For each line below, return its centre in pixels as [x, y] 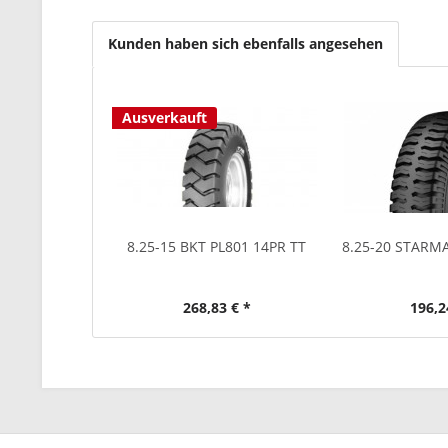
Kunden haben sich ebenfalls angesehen [245, 43]
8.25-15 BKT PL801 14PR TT [217, 246]
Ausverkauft [164, 117]
